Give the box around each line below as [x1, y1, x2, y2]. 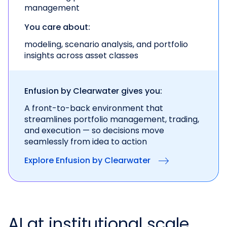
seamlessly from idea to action [24, 136, 147, 148]
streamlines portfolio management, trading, [24, 113, 199, 126]
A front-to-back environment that [24, 102, 163, 115]
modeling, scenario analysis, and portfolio [24, 39, 188, 51]
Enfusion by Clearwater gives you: [24, 85, 162, 97]
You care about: [24, 21, 90, 33]
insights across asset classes [24, 50, 138, 62]
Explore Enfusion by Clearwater [24, 155, 150, 167]
